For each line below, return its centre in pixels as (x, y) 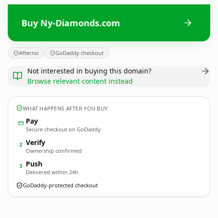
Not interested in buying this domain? (89, 71)
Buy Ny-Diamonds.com (71, 23)
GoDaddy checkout (80, 53)
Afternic (29, 53)
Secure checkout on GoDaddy (63, 129)
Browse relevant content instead (80, 81)
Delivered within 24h (52, 172)
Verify (36, 142)
